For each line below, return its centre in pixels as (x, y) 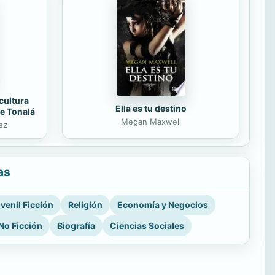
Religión (85, 205)
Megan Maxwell (151, 121)
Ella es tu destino (151, 108)
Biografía (76, 226)
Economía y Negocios (163, 205)
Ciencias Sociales (147, 226)
